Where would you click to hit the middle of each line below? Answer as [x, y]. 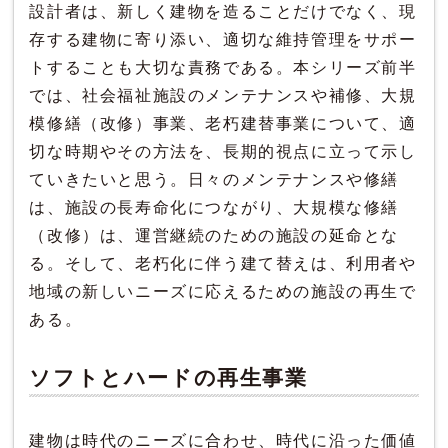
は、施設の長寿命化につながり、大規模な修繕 [214, 208]
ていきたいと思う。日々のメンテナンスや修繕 [214, 180]
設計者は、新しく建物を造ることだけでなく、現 [223, 12]
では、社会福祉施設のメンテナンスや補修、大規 [223, 96]
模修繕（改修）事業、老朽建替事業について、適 [223, 124]
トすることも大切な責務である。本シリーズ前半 [223, 68]
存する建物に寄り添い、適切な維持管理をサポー [223, 40]
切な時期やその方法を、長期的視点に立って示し [223, 152]
